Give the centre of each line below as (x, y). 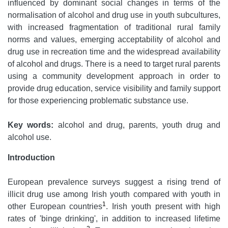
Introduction (31, 158)
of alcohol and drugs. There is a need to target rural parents (114, 64)
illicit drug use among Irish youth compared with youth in (114, 194)
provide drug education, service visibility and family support (114, 89)
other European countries (55, 207)
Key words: (31, 125)
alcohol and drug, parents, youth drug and (137, 125)
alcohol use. (30, 137)
